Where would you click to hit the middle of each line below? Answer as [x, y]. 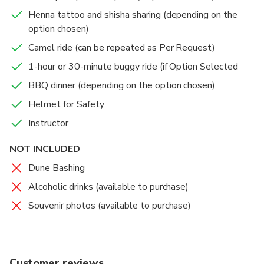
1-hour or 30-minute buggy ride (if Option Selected [133, 67]
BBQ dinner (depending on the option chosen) [122, 86]
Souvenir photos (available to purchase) [110, 206]
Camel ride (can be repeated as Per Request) [122, 48]
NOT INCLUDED [45, 149]
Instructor [48, 123]
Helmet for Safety [66, 105]
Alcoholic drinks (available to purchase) [109, 187]
